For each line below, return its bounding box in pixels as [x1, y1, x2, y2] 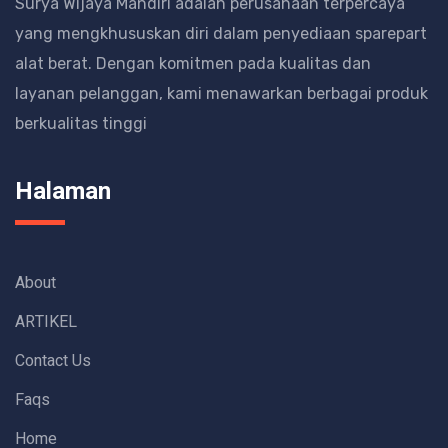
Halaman [15, 174, 111, 209]
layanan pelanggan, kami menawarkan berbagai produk [15, 84, 428, 103]
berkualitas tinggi [15, 114, 147, 133]
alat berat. [15, 54, 96, 73]
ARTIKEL [15, 310, 77, 334]
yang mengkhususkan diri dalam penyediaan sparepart [15, 24, 427, 43]
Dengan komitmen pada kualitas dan [96, 54, 371, 73]
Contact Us [15, 349, 91, 373]
